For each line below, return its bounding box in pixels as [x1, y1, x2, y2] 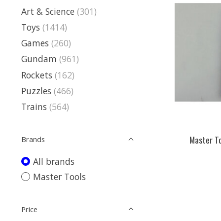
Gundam [21, 53, 57, 65]
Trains [21, 101, 47, 112]
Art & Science [21, 5, 74, 17]
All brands [33, 155, 74, 167]
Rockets [21, 69, 52, 81]
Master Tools [33, 170, 86, 183]
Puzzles [21, 84, 51, 97]
